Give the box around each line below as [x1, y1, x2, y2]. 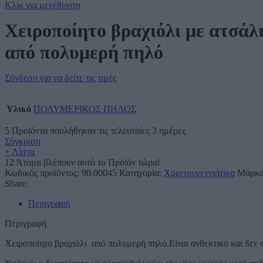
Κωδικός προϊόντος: [5, 168, 82, 178]
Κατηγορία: [119, 168, 161, 178]
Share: [5, 178, 28, 188]
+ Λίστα [5, 147, 35, 157]
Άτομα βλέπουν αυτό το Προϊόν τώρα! [16, 157, 160, 167]
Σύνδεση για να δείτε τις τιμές [5, 73, 116, 83]
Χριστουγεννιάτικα [164, 168, 235, 178]
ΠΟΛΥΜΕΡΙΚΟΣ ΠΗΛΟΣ [33, 104, 136, 114]
